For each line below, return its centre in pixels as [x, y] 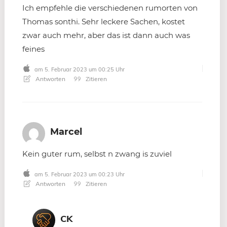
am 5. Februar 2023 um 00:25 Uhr [79, 69]
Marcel [66, 131]
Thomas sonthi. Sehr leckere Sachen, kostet [104, 21]
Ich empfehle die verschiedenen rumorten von [110, 8]
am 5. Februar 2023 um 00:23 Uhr [79, 174]
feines [33, 49]
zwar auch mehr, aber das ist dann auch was [106, 35]
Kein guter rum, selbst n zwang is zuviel [97, 154]
